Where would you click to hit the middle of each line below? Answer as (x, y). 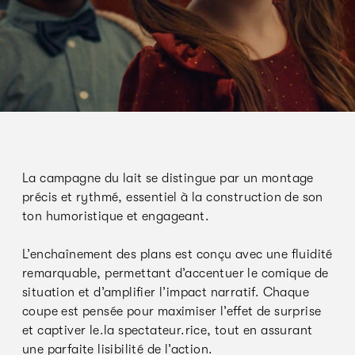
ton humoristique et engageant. (116, 217)
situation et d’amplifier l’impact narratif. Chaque (166, 293)
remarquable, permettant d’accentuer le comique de (176, 274)
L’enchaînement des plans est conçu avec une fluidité (177, 255)
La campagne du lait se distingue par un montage (168, 179)
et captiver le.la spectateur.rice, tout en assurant (168, 331)
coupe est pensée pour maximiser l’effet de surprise (172, 312)
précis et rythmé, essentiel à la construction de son (173, 198)
